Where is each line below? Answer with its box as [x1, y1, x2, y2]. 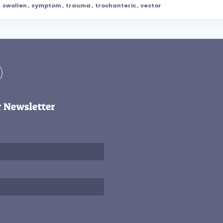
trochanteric [95, 1, 136, 10]
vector [140, 1, 161, 10]
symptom [31, 1, 61, 10]
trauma [66, 1, 91, 10]
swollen [2, 1, 27, 10]
